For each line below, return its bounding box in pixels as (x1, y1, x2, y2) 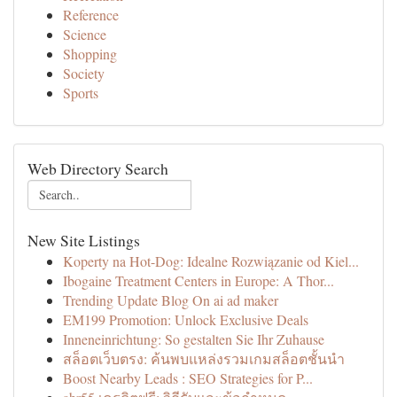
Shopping (63, 44, 117, 63)
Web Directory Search (27, 158, 168, 179)
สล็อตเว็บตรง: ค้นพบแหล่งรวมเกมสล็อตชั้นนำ (63, 349, 345, 368)
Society (63, 64, 105, 82)
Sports (63, 83, 98, 102)
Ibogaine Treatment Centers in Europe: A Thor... (63, 271, 334, 290)
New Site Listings (27, 230, 140, 251)
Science (63, 25, 106, 43)
